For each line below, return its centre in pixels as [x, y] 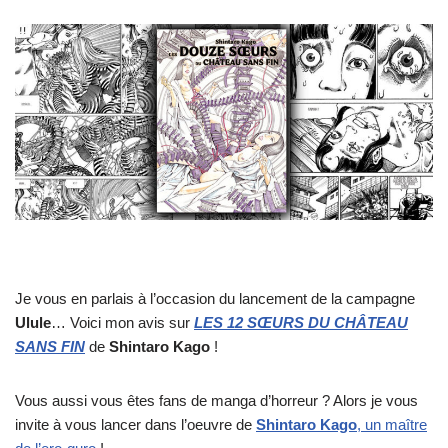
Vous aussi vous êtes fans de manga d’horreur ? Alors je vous [216, 401]
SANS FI [44, 347]
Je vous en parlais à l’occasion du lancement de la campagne [215, 299]
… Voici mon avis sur [122, 323]
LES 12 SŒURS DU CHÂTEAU [301, 323]
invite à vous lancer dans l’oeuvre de [135, 425]
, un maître [392, 425]
